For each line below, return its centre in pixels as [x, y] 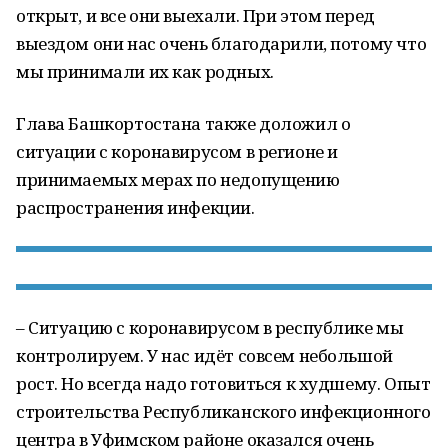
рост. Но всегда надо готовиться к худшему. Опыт [223, 383]
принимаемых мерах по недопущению [178, 179]
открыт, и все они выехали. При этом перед [195, 15]
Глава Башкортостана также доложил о [183, 123]
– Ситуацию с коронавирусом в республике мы [210, 327]
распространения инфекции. [135, 207]
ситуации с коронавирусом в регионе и [177, 151]
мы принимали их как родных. [145, 71]
